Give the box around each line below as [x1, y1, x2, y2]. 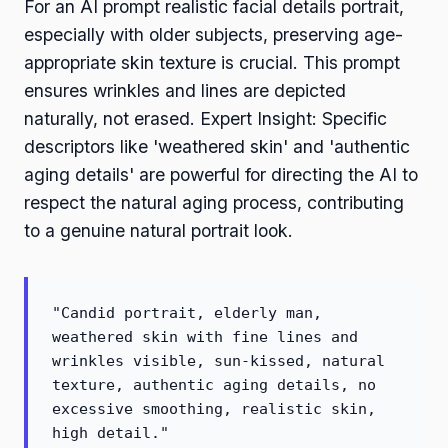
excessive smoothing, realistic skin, [52, 400, 376, 419]
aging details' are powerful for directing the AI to [24, 164, 418, 186]
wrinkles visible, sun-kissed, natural [52, 352, 385, 371]
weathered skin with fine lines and [52, 328, 358, 347]
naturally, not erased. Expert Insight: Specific [24, 108, 387, 130]
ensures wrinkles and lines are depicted [24, 80, 346, 102]
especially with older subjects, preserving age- [24, 24, 403, 46]
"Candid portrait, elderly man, [52, 304, 322, 323]
